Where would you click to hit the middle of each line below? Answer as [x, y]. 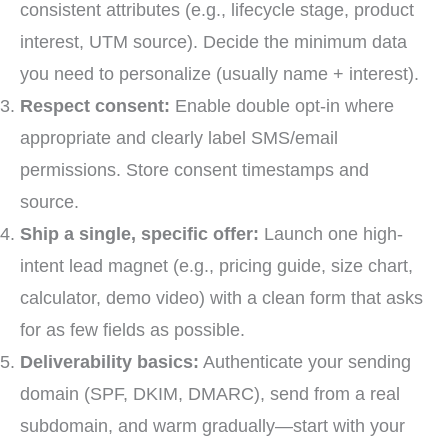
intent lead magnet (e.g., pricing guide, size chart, [216, 266]
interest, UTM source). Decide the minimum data [213, 42]
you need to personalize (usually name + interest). [219, 74]
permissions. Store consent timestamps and [194, 170]
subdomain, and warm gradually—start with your [212, 426]
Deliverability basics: [109, 362]
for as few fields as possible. [132, 330]
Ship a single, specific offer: [139, 234]
